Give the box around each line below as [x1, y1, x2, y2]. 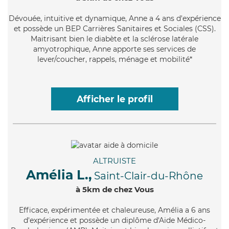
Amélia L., [26, 167, 92, 182]
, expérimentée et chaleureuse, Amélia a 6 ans [48, 205, 210, 215]
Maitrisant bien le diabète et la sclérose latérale [31, 34, 198, 43]
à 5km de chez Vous [75, 184, 154, 194]
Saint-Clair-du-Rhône [94, 169, 203, 182]
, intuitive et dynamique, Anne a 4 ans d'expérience [40, 13, 221, 23]
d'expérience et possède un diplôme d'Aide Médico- [24, 215, 205, 225]
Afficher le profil [76, 93, 153, 104]
